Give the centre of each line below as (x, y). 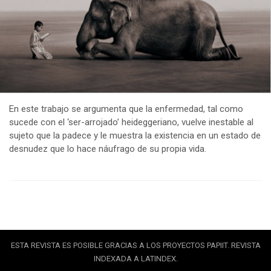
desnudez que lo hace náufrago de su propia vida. (108, 149)
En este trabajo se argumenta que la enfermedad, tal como (126, 109)
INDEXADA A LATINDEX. (135, 258)
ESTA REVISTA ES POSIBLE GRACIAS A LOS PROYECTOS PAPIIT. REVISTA (135, 245)
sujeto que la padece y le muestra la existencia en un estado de (135, 135)
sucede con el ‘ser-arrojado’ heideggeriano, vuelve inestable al (131, 122)
